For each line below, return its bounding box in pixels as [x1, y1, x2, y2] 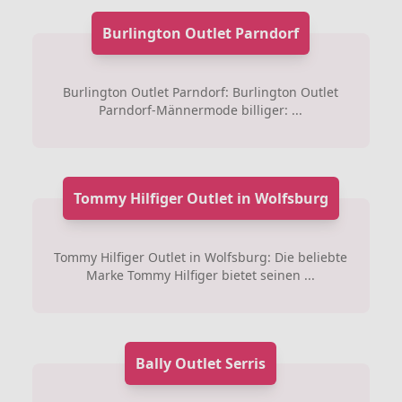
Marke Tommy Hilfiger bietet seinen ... [86, 267, 316, 284]
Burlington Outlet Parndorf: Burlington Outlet [63, 83, 339, 100]
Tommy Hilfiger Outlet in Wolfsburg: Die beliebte [54, 249, 348, 266]
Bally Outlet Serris [135, 354, 267, 373]
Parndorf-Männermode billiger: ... [99, 101, 303, 118]
